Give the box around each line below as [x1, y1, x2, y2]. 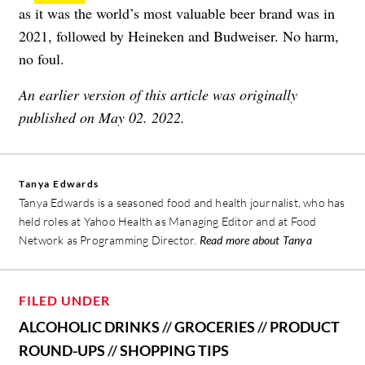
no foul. [19, 49, 64, 69]
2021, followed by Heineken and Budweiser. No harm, [19, 26, 339, 46]
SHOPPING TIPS [120, 341, 229, 360]
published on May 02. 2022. [19, 108, 185, 128]
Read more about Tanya [199, 233, 312, 248]
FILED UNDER [19, 292, 110, 309]
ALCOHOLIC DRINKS [19, 318, 160, 336]
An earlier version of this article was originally [19, 85, 297, 105]
